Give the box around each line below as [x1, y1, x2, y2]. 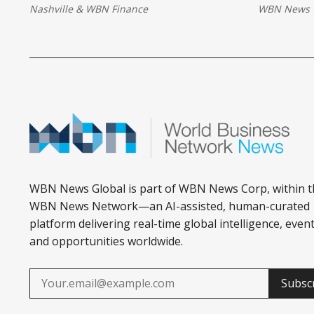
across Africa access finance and [29, 26, 196, 42]
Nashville [29, 1, 73, 15]
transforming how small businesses [29, 8, 217, 25]
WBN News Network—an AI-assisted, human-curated [29, 198, 310, 214]
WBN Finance [86, 1, 148, 15]
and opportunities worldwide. [29, 233, 183, 249]
